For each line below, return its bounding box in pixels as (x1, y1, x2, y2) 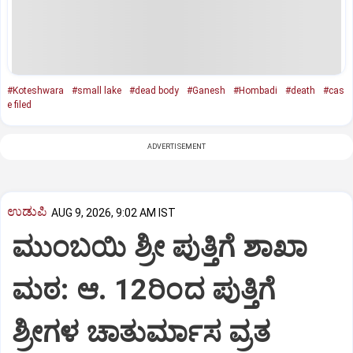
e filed (7, 98, 32, 110)
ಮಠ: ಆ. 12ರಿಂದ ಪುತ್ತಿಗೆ (12, 273, 276, 307)
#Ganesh (187, 84, 225, 96)
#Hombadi (233, 84, 277, 96)
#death (285, 84, 315, 96)
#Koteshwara (7, 84, 64, 96)
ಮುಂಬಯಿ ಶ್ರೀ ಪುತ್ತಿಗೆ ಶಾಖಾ (12, 231, 307, 265)
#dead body (129, 84, 179, 96)
